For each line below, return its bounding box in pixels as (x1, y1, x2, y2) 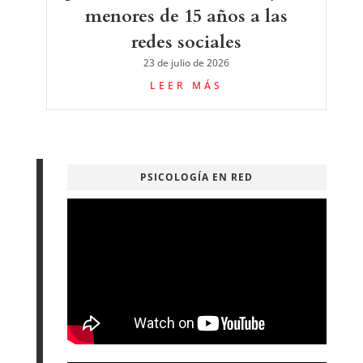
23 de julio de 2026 (143, 55, 229, 70)
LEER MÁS (149, 78, 223, 92)
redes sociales (130, 29, 241, 54)
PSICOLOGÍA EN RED (140, 169, 254, 184)
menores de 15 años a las (84, 3, 288, 28)
